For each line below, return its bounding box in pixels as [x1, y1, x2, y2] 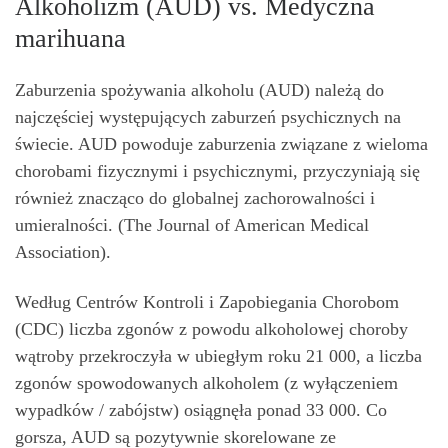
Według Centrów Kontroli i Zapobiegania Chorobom [15, 291, 399, 312]
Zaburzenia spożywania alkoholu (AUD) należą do [15, 80, 384, 101]
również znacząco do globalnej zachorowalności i [15, 188, 375, 209]
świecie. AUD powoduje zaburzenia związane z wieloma [15, 134, 428, 155]
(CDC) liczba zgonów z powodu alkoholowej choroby [15, 318, 408, 339]
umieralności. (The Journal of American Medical [15, 215, 369, 236]
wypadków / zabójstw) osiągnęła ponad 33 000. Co [15, 399, 387, 420]
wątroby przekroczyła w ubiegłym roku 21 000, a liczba [15, 345, 422, 366]
